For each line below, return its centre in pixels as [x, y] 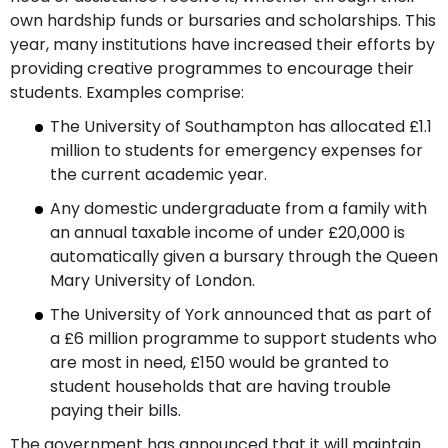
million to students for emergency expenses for [236, 150]
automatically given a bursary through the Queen [244, 256]
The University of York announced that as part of [241, 314]
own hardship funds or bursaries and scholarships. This [223, 20]
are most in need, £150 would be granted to [219, 362]
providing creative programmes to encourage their [212, 68]
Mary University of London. [152, 280]
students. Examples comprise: [127, 92]
